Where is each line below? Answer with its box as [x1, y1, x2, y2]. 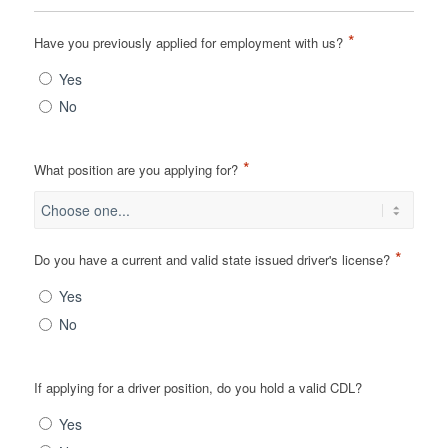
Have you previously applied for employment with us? [33, 32, 343, 52]
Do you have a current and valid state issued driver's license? [33, 250, 390, 270]
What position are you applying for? [33, 160, 238, 180]
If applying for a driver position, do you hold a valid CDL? [33, 378, 362, 398]
